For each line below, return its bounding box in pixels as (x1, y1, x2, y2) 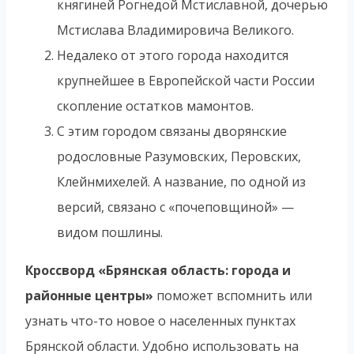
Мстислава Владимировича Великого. (57, 21, 294, 39)
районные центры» (25, 286, 153, 304)
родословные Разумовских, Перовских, (57, 147, 301, 165)
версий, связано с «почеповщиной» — (57, 198, 294, 216)
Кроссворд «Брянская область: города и (25, 261, 291, 279)
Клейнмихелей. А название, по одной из (57, 172, 306, 190)
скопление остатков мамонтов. (57, 96, 254, 115)
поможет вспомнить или (153, 286, 312, 304)
